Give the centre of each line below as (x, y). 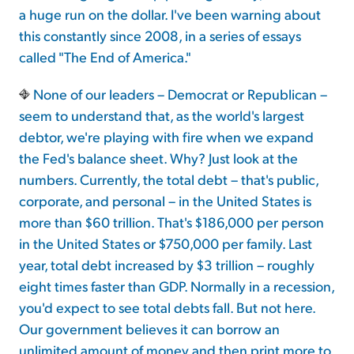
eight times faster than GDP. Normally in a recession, (177, 286)
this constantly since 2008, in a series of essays (160, 36)
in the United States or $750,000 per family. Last (166, 243)
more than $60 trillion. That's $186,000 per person (171, 222)
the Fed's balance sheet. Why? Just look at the (158, 158)
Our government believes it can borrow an (149, 329)
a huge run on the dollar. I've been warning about (170, 14)
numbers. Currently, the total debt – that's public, (169, 179)
